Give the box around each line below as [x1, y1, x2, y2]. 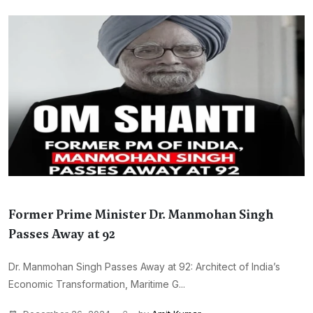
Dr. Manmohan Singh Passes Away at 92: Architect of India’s [8, 261, 280, 272]
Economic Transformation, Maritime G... [8, 278, 185, 290]
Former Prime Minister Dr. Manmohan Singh [8, 206, 273, 223]
